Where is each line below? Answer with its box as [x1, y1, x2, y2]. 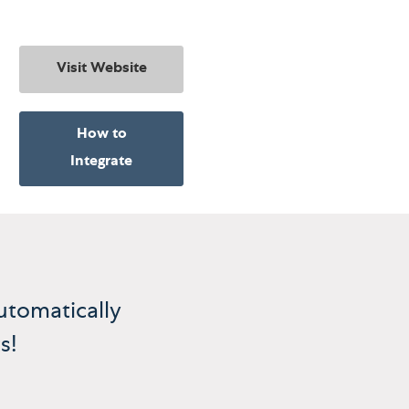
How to [76, 128, 127, 143]
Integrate [70, 155, 132, 171]
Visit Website [56, 62, 147, 78]
